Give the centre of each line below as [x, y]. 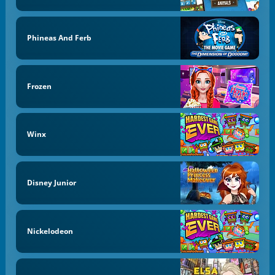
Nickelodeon [50, 231]
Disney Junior [51, 183]
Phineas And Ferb [59, 37]
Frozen [39, 86]
